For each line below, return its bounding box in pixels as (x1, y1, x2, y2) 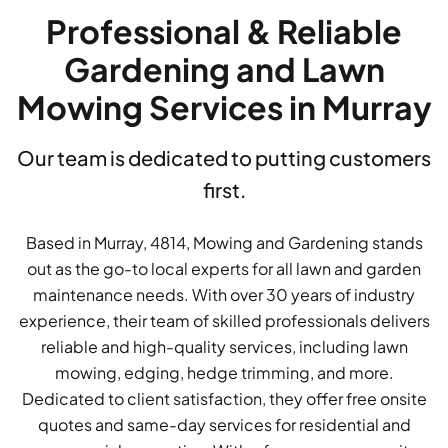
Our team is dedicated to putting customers (17, 145, 431, 171)
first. (202, 177, 246, 203)
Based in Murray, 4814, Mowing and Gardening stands (25, 232, 423, 254)
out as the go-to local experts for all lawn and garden (27, 258, 421, 280)
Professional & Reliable (46, 11, 402, 52)
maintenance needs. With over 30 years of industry (33, 284, 415, 306)
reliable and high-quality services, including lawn (40, 336, 408, 358)
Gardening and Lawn (63, 49, 385, 90)
